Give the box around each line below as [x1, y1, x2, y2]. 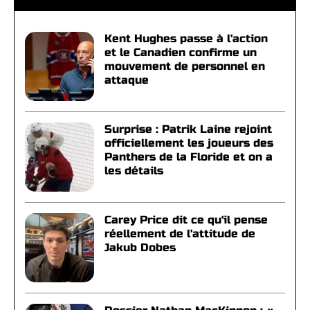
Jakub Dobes [104, 241, 176, 254]
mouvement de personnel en [104, 60, 265, 73]
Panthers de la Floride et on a [104, 150, 273, 163]
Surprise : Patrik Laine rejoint [104, 122, 272, 136]
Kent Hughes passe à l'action [104, 32, 268, 45]
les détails [104, 164, 163, 177]
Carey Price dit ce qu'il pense [104, 213, 268, 226]
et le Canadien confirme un [104, 46, 257, 59]
